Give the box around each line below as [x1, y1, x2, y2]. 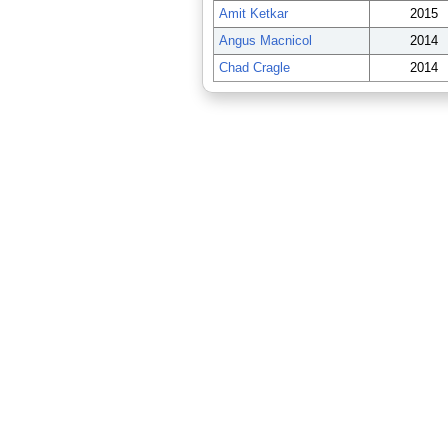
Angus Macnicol [218, 33, 312, 48]
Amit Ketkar [218, 6, 288, 21]
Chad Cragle [218, 60, 290, 75]
